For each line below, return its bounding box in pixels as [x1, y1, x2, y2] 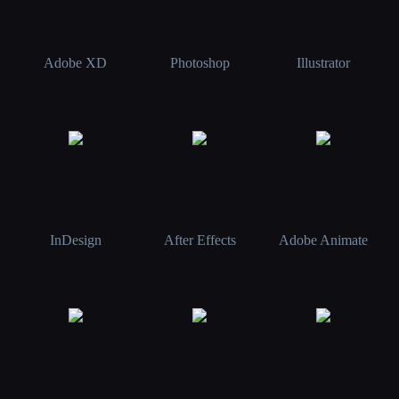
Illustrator [297, 55, 351, 71]
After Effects [163, 232, 236, 248]
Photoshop [169, 55, 230, 71]
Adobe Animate [279, 232, 369, 248]
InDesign [49, 232, 102, 248]
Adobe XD [44, 55, 108, 71]
